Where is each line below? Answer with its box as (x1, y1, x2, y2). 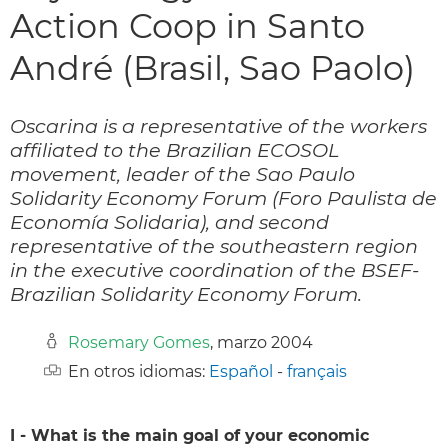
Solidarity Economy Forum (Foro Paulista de (10, 185, 437, 210)
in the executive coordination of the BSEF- (10, 257, 419, 282)
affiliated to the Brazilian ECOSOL (10, 137, 339, 162)
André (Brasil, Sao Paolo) (10, 46, 415, 88)
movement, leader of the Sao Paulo (10, 161, 355, 186)
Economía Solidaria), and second (10, 209, 329, 234)
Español (209, 361, 273, 381)
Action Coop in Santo (10, 4, 365, 46)
